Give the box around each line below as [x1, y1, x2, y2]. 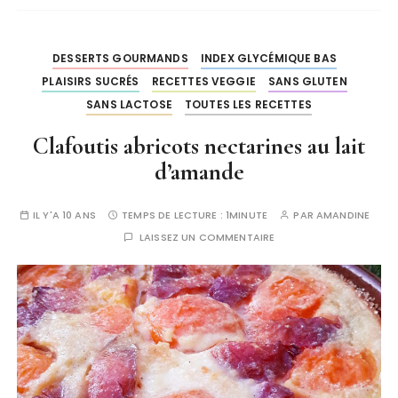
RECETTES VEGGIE [151, 74, 256, 90]
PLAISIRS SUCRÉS [42, 74, 139, 90]
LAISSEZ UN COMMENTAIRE [139, 230, 275, 245]
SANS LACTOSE [86, 97, 172, 113]
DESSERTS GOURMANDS [52, 51, 188, 67]
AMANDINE [316, 208, 370, 223]
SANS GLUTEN [268, 74, 347, 90]
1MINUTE [226, 208, 268, 223]
